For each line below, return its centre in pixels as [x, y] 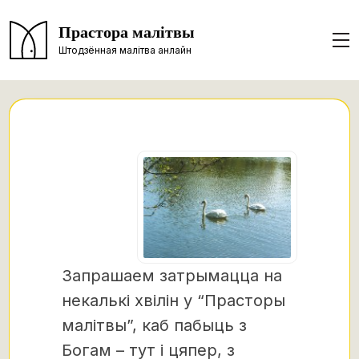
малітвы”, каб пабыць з [154, 326]
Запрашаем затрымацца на [172, 276]
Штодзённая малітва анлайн [125, 50]
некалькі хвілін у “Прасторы [173, 301]
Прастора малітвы [127, 32]
